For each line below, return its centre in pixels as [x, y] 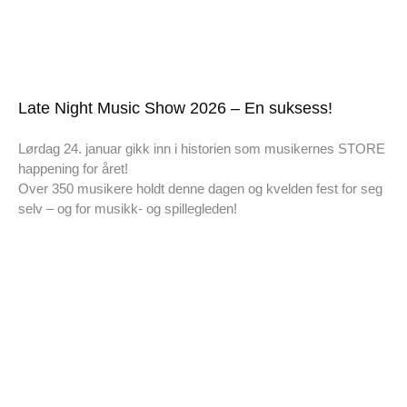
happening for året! [73, 168]
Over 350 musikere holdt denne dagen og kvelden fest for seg [200, 188]
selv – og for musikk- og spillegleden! [128, 208]
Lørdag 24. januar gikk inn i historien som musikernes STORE [202, 148]
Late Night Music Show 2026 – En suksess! [175, 108]
